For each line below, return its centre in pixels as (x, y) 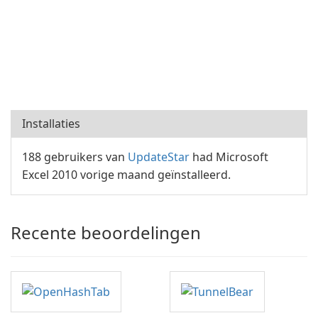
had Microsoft (229, 157)
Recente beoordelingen (106, 232)
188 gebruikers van (75, 157)
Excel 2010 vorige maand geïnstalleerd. (126, 175)
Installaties (51, 124)
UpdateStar (159, 157)
